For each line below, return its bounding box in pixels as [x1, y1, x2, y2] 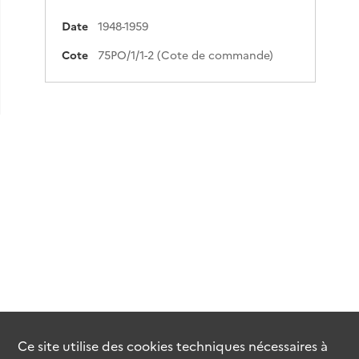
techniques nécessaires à [173, 336, 329, 354]
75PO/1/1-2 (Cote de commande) [97, 46, 273, 63]
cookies [127, 336, 174, 354]
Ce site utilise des [18, 336, 127, 354]
